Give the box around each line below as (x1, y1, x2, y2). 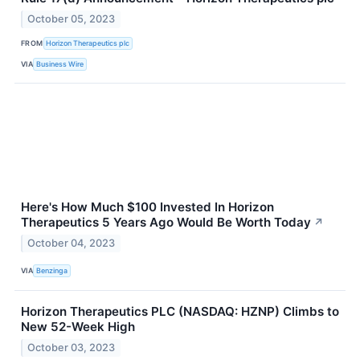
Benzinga (36, 266, 68, 276)
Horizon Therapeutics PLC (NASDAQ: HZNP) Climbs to (21, 303, 339, 319)
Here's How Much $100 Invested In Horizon (21, 199, 274, 215)
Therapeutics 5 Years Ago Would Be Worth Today (21, 215, 311, 231)
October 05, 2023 (27, 13, 116, 26)
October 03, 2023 (27, 341, 116, 354)
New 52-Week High (21, 318, 135, 334)
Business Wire (36, 59, 84, 68)
